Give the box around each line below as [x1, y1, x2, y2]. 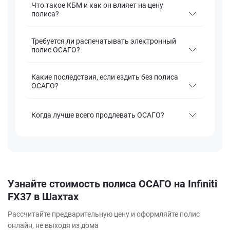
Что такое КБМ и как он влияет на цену [31, 1, 163, 10]
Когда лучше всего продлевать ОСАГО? [31, 110, 164, 119]
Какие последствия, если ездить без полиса [31, 73, 178, 82]
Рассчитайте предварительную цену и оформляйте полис [8, 210, 200, 219]
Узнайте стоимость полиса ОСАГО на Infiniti [8, 178, 217, 190]
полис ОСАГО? [31, 46, 80, 54]
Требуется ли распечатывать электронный [31, 37, 176, 46]
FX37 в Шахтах [8, 190, 79, 203]
